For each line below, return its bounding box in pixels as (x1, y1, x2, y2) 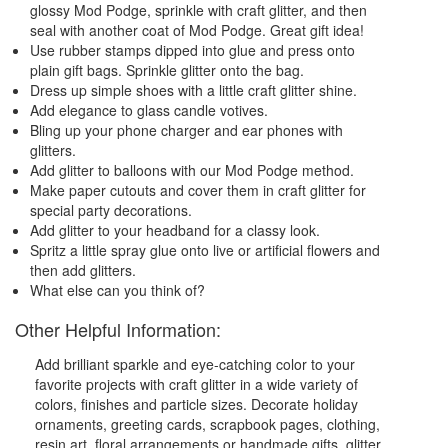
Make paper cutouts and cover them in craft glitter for (30, 180, 366, 201)
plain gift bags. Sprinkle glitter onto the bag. (30, 60, 304, 81)
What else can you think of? (30, 280, 205, 301)
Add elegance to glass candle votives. (30, 100, 268, 121)
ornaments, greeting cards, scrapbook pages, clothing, (35, 414, 380, 435)
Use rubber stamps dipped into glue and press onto (30, 40, 355, 61)
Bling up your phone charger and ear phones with (30, 120, 343, 141)
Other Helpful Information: (15, 316, 221, 343)
